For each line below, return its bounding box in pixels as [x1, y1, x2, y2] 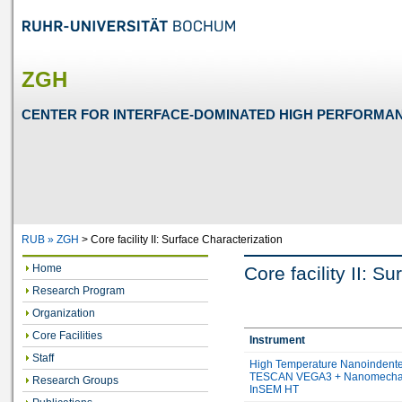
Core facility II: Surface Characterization [91, 233, 284, 246]
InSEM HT [249, 382, 299, 396]
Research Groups [32, 374, 119, 387]
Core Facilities [32, 329, 103, 342]
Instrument [249, 333, 305, 346]
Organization [32, 307, 96, 319]
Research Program [32, 284, 126, 297]
